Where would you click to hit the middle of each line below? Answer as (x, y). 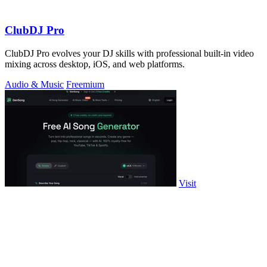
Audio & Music (34, 84)
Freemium (85, 84)
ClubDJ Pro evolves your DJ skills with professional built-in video (129, 53)
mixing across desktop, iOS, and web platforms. (95, 64)
